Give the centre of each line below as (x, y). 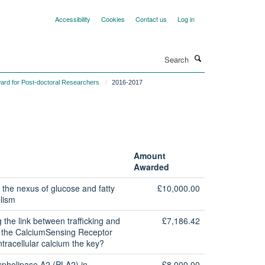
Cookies (113, 19)
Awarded (151, 167)
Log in (186, 19)
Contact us (151, 19)
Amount (149, 156)
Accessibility (73, 19)
